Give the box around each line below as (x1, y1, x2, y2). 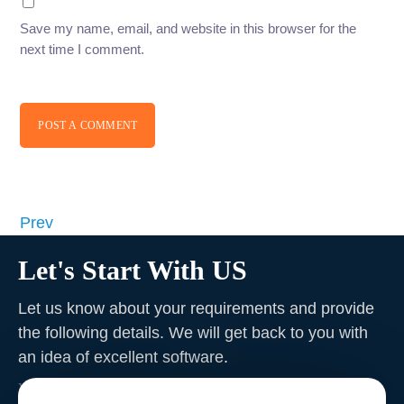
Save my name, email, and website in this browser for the (20, 21, 357, 37)
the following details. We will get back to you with (18, 324, 368, 343)
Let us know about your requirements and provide (18, 299, 374, 318)
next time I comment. (20, 41, 145, 58)
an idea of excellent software (18, 348, 224, 367)
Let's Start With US (18, 255, 247, 286)
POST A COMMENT (38, 118, 138, 132)
